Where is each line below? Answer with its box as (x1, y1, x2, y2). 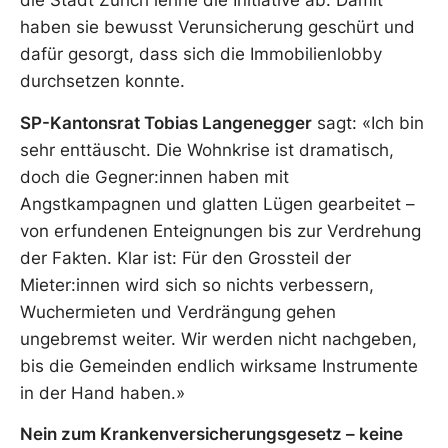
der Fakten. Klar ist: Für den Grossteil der (20, 247, 351, 268)
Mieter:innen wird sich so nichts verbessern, (20, 274, 374, 295)
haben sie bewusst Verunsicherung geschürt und (20, 17, 415, 38)
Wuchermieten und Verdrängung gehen (20, 301, 336, 322)
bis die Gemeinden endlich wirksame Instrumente (20, 355, 418, 376)
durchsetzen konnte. (20, 71, 185, 92)
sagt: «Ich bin (312, 112, 424, 133)
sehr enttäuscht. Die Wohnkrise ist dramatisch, (20, 139, 394, 160)
